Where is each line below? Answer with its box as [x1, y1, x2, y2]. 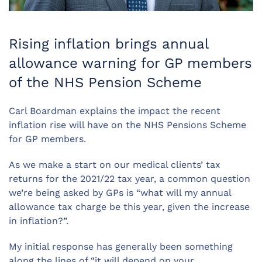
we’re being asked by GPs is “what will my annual [9, 187, 231, 199]
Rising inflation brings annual [9, 36, 208, 53]
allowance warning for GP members [9, 55, 252, 72]
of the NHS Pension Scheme [9, 74, 202, 91]
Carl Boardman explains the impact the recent [9, 105, 220, 117]
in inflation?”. [9, 215, 68, 227]
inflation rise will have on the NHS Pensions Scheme [9, 119, 246, 131]
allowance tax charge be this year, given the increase [9, 201, 250, 213]
